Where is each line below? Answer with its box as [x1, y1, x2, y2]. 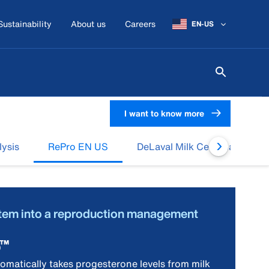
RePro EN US [48, 139, 108, 154]
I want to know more [124, 106, 204, 119]
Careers [125, 17, 156, 30]
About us [71, 17, 106, 30]
